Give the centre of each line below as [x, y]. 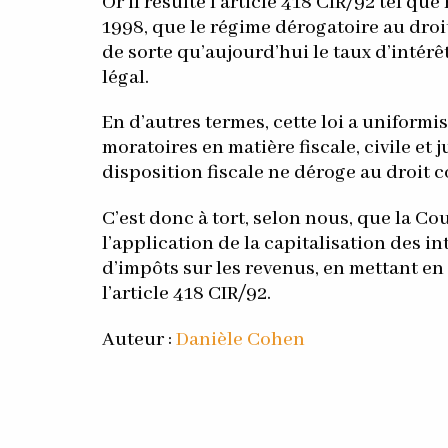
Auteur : [138, 340]
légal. [125, 77]
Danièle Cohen [240, 340]
